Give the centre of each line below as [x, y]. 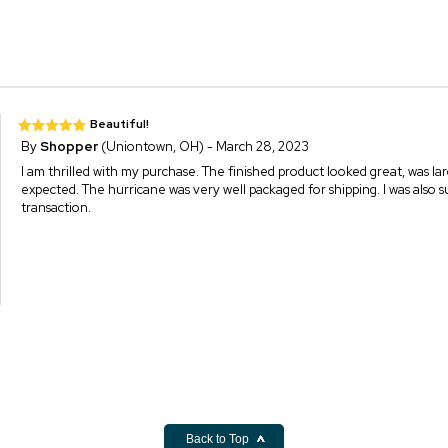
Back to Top [219, 439]
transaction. [56, 207]
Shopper [69, 146]
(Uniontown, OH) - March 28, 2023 [204, 146]
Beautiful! [120, 123]
